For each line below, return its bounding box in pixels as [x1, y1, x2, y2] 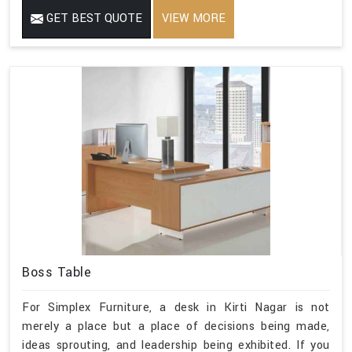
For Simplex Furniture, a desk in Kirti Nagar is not [22, 299, 330, 317]
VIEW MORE [162, 10, 225, 27]
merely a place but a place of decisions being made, [22, 318, 330, 335]
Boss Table [22, 263, 91, 282]
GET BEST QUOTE [43, 10, 142, 27]
